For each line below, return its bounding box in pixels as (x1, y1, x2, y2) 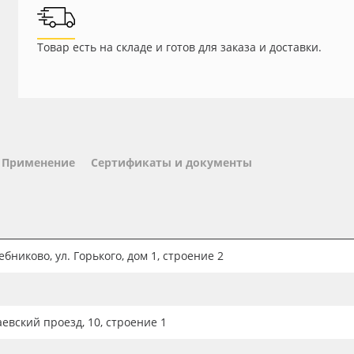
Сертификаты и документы (91, 155, 252, 170)
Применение (2, 155, 75, 170)
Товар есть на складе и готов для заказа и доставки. (36, 40, 322, 55)
